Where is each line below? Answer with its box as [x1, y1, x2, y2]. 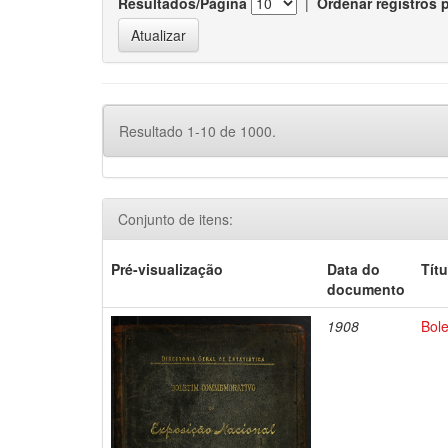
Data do [327, 259, 381, 279]
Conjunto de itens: [118, 209, 233, 229]
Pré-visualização [111, 259, 224, 279]
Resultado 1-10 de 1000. [119, 121, 276, 141]
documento [327, 279, 406, 299]
